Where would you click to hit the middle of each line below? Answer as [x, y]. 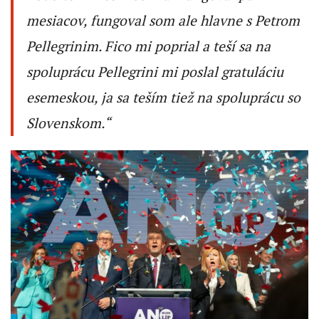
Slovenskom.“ [68, 123]
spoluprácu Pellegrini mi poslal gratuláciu [155, 72]
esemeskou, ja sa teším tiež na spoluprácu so [163, 97]
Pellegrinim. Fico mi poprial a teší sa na [148, 46]
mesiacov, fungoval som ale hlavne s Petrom [163, 20]
